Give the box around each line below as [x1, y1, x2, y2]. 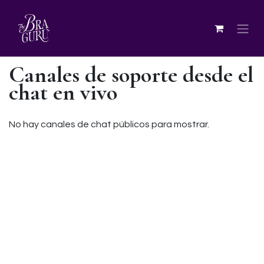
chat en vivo [9, 79, 117, 106]
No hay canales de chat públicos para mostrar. [9, 120, 209, 129]
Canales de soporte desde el [9, 61, 253, 88]
